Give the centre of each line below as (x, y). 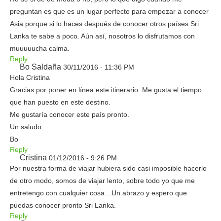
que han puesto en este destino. (60, 102)
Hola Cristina (30, 77)
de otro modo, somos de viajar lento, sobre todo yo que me (102, 181)
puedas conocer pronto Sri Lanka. (63, 205)
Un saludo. (27, 127)
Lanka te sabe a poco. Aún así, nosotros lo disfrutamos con (102, 36)
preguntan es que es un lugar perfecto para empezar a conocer (109, 11)
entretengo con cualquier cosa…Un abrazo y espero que (98, 193)
